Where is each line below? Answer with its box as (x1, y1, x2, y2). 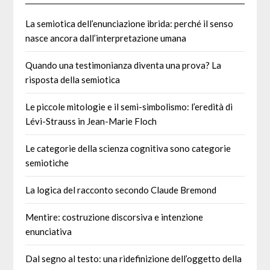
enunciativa (25, 225, 72, 237)
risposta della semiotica (25, 74, 121, 85)
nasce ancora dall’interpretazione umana (25, 32, 187, 43)
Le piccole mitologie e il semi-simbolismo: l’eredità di (25, 101, 233, 112)
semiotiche (25, 157, 69, 168)
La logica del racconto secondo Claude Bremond (25, 184, 217, 195)
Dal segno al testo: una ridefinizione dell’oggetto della (25, 253, 242, 264)
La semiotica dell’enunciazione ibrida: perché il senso (25, 17, 234, 29)
